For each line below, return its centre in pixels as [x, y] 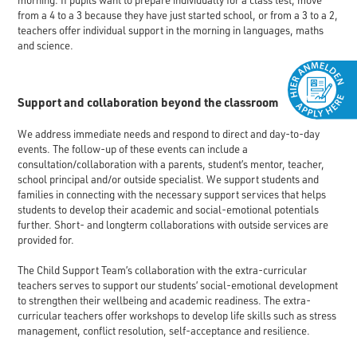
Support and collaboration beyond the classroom [147, 102]
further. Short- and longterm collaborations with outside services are [173, 224]
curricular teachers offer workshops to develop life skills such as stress [177, 315]
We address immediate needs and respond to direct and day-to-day [168, 133]
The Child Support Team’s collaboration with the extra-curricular [162, 270]
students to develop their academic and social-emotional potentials [168, 209]
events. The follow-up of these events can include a [132, 149]
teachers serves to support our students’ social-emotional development [177, 285]
